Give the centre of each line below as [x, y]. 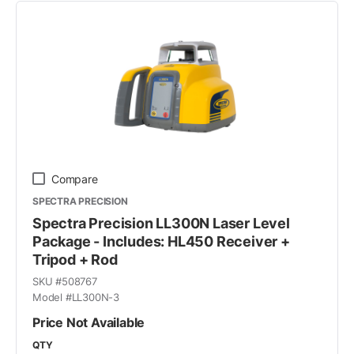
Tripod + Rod [75, 259]
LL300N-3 [96, 297]
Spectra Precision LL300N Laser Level [161, 223]
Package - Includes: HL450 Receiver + [161, 241]
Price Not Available [89, 322]
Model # [52, 297]
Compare [75, 179]
